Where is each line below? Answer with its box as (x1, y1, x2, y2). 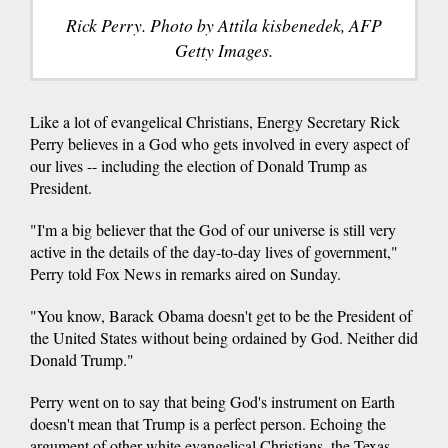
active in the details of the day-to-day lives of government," (30, 241, 398, 263)
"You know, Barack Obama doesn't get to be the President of (30, 305, 412, 327)
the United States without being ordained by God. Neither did (30, 327, 418, 349)
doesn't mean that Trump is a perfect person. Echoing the (30, 413, 386, 435)
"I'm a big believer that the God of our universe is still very (30, 219, 396, 241)
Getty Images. (175, 38, 273, 63)
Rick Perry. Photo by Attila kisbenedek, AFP (66, 13, 382, 38)
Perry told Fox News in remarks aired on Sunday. (30, 263, 341, 285)
